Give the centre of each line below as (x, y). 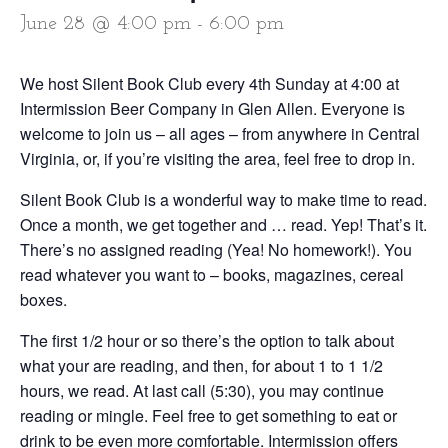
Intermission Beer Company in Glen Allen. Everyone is (212, 108)
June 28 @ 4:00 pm (105, 24)
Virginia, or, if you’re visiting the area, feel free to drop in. (217, 158)
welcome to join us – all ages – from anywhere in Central (220, 133)
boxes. (43, 299)
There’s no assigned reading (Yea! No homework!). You (216, 249)
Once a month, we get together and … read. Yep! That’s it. (223, 224)
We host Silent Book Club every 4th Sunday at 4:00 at (209, 83)
